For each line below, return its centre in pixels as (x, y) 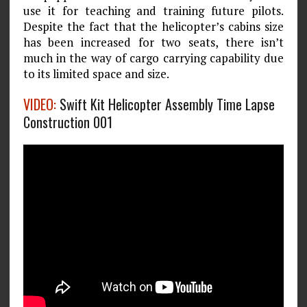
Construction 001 (67, 122)
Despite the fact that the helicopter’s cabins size (153, 26)
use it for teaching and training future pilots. (153, 10)
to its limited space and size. (96, 73)
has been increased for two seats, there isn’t (153, 42)
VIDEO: (39, 104)
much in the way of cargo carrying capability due (153, 58)
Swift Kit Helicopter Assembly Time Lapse (165, 104)
